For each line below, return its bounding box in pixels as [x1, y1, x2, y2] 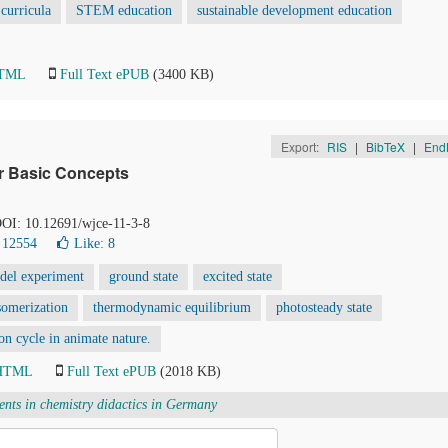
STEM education [76, 3, 172, 18]
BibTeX [365, 138, 405, 155]
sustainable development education [197, 3, 392, 18]
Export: [280, 138, 322, 155]
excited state [203, 269, 272, 284]
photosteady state [276, 300, 372, 315]
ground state [109, 269, 178, 284]
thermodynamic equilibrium [93, 300, 251, 315]
